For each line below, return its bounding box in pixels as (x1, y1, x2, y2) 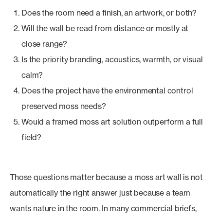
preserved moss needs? (21, 101, 106, 111)
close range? (21, 39, 68, 49)
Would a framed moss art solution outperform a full (21, 117, 203, 127)
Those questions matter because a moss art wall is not (10, 172, 203, 182)
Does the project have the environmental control (21, 86, 193, 95)
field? (21, 132, 42, 142)
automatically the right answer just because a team (10, 188, 190, 198)
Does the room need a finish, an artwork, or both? (21, 8, 197, 18)
